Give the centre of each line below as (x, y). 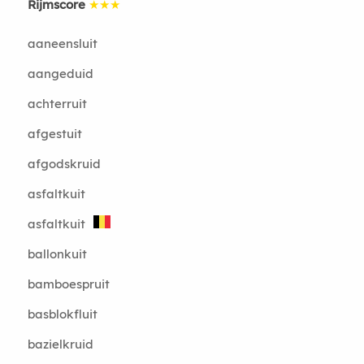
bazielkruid (60, 344)
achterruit (57, 104)
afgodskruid (64, 164)
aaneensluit (62, 43)
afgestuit (54, 134)
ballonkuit (57, 254)
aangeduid (60, 74)
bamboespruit (68, 284)
